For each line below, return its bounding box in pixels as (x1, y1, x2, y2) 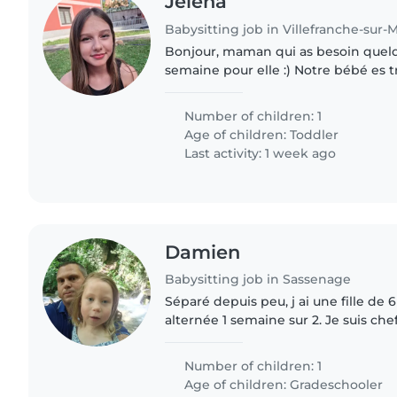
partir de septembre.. (165, 349, 302, 366)
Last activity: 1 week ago (181, 144, 337, 161)
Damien (165, 240, 241, 263)
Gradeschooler (290, 377, 384, 393)
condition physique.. (165, 98, 296, 115)
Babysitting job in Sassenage (165, 271, 352, 288)
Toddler (290, 126, 339, 143)
